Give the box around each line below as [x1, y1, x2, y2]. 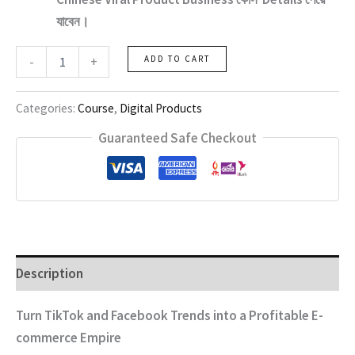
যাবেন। [56, 12, 89, 30]
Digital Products [120, 101, 202, 116]
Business [15, 93, 58, 108]
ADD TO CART [144, 52, 211, 64]
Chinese [15, 45, 53, 60]
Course [78, 101, 114, 116]
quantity [15, 109, 54, 124]
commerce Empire [16, 329, 121, 347]
